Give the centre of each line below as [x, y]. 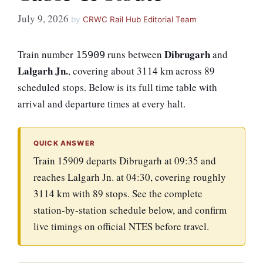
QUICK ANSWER [64, 143]
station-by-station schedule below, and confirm [130, 210]
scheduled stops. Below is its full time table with [117, 87]
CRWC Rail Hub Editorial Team [140, 19]
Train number [47, 54]
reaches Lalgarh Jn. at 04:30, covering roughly [130, 177]
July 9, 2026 [43, 18]
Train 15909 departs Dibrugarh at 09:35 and [125, 161]
